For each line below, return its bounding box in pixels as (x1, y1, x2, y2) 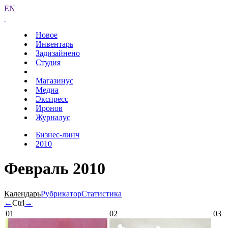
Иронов (36, 104, 63, 112)
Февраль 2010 (4, 159, 105, 178)
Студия (36, 58, 61, 67)
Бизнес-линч (36, 130, 79, 139)
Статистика (81, 189, 122, 198)
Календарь (4, 189, 41, 198)
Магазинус (36, 76, 73, 85)
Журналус (36, 113, 70, 122)
